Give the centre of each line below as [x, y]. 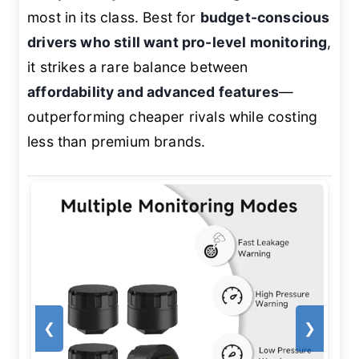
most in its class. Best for [114, 18]
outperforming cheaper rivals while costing [173, 117]
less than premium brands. [117, 142]
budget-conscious [265, 18]
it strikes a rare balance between [138, 67]
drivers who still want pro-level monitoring [177, 42]
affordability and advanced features [153, 92]
